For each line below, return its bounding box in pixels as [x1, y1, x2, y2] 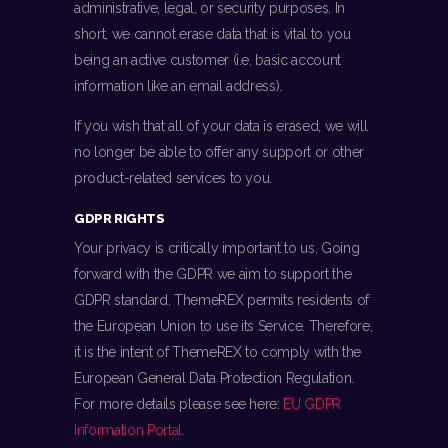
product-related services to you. [74, 170, 273, 187]
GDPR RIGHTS [74, 211, 165, 227]
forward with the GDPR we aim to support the [74, 266, 352, 283]
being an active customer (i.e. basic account [74, 52, 342, 69]
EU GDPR [283, 396, 342, 413]
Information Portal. [74, 422, 185, 439]
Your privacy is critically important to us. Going [74, 240, 360, 257]
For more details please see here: [74, 396, 284, 413]
